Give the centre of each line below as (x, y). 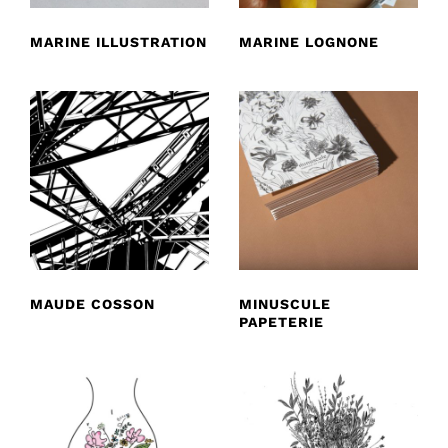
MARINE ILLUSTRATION (118, 41)
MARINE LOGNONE (309, 41)
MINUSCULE (285, 303)
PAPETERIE (281, 321)
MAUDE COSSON (92, 303)
